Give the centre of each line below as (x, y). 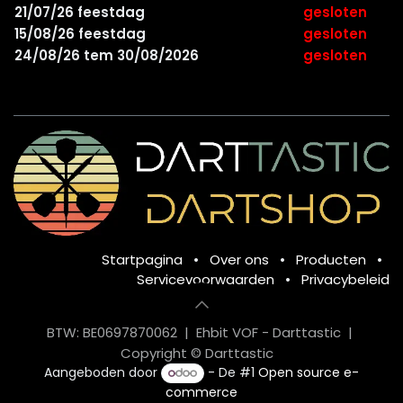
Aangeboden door (102, 373)
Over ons (239, 260)
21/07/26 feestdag (80, 13)
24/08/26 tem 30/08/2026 (107, 56)
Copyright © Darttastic (197, 354)
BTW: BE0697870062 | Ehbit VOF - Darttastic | (201, 333)
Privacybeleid (345, 280)
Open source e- (309, 373)
